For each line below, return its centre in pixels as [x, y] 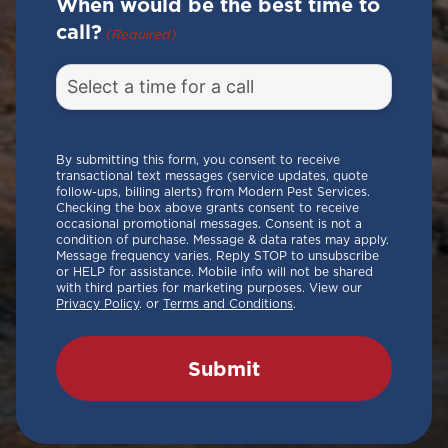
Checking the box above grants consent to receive [207, 207]
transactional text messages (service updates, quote [212, 175]
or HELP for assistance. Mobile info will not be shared [214, 271]
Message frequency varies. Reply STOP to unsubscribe [217, 255]
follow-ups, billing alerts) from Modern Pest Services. [213, 191]
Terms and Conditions [228, 303]
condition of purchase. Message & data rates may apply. [222, 239]
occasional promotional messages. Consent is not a [209, 223]
